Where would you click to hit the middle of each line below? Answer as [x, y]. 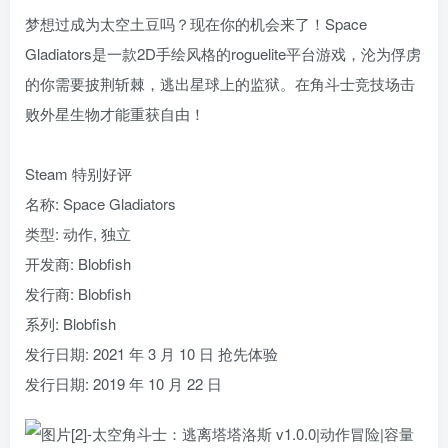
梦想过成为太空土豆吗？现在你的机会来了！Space [196, 23]
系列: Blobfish [70, 323]
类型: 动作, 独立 [78, 233]
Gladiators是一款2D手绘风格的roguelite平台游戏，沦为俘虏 [223, 53]
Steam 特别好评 [78, 173]
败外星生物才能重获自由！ [115, 113]
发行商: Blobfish [78, 293]
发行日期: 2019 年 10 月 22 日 [123, 383]
